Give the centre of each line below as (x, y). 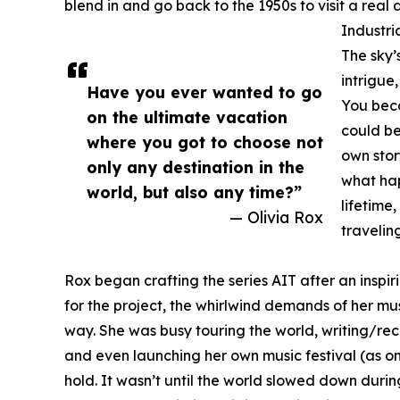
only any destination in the (196, 167)
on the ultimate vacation (187, 117)
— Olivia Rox (276, 217)
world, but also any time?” (194, 192)
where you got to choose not (205, 142)
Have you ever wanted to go (204, 92)
